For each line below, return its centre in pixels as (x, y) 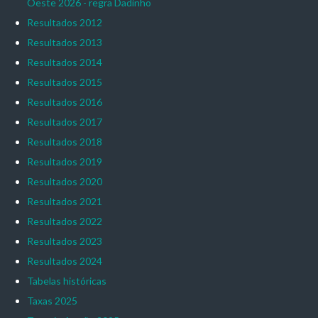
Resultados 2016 (64, 102)
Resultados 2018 (64, 141)
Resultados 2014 (64, 62)
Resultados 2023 (64, 241)
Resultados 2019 (64, 161)
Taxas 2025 (52, 300)
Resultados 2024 (64, 261)
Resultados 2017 (64, 121)
